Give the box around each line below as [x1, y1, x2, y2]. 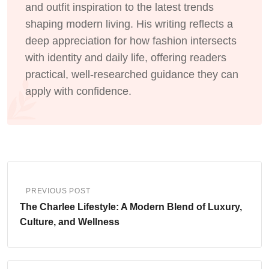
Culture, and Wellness [20, 216, 119, 227]
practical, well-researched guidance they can [25, 68, 238, 80]
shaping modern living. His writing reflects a [25, 17, 233, 30]
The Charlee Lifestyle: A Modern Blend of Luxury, [20, 201, 242, 212]
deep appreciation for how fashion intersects [25, 34, 237, 47]
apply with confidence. [25, 85, 131, 97]
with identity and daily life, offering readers [25, 51, 226, 64]
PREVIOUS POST [26, 186, 91, 195]
